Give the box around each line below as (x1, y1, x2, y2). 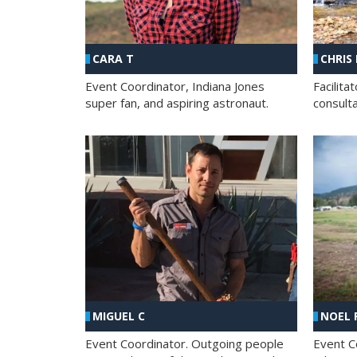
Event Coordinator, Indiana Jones (85, 78, 265, 95)
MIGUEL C (92, 308, 145, 324)
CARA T (92, 51, 134, 67)
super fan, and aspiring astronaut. (85, 95, 269, 112)
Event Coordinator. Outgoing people (85, 335, 284, 351)
